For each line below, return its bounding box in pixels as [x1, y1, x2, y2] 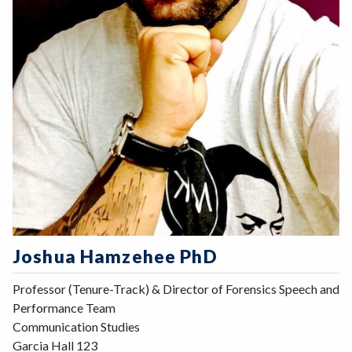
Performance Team [13, 300, 115, 316]
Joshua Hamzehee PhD [13, 244, 218, 267]
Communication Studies [13, 319, 140, 335]
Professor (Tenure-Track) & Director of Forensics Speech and [13, 281, 339, 297]
